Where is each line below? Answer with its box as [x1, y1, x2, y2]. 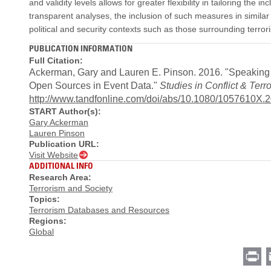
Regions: [29, 216, 67, 226]
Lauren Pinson [29, 128, 85, 138]
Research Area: [29, 172, 91, 182]
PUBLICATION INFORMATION [29, 43, 132, 53]
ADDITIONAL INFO [29, 160, 93, 171]
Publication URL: [29, 139, 99, 149]
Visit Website [29, 149, 78, 160]
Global [29, 227, 54, 237]
